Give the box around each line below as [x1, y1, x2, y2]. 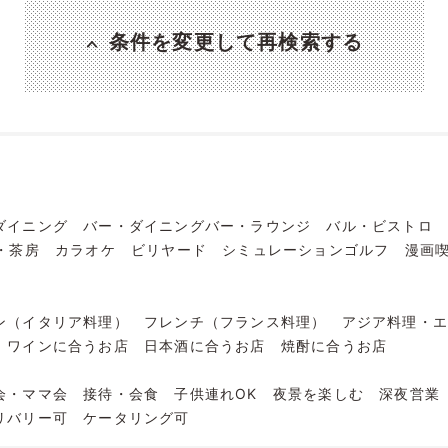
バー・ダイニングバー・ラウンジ [83, 216, 312, 234]
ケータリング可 [83, 408, 190, 426]
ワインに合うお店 [7, 336, 129, 354]
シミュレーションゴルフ [222, 240, 390, 258]
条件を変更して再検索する [108, 29, 364, 54]
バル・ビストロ [326, 216, 433, 234]
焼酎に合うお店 [280, 336, 388, 354]
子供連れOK [174, 384, 258, 402]
